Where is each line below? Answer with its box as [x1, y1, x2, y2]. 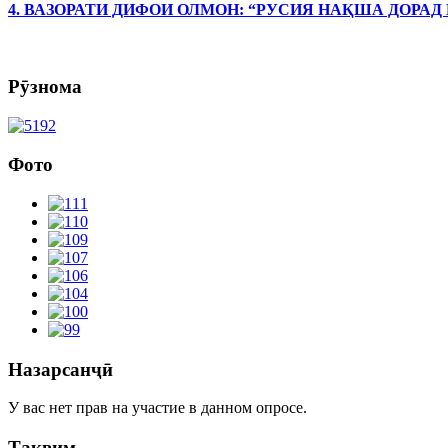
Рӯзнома [8, 76, 82, 98]
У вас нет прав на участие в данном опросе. [8, 399, 307, 417]
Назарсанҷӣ [8, 358, 113, 380]
